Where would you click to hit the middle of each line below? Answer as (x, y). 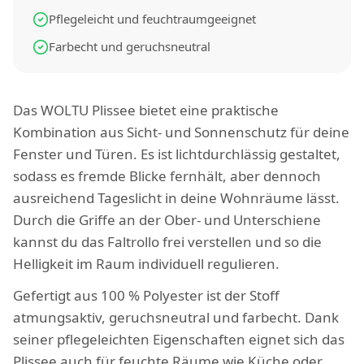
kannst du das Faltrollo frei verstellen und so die (167, 242)
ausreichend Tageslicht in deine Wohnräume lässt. (176, 198)
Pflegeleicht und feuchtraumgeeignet (152, 19)
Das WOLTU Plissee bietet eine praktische (146, 110)
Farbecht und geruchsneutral (130, 46)
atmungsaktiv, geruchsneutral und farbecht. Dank (176, 317)
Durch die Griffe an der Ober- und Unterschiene (167, 220)
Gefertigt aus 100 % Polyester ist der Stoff (146, 295)
